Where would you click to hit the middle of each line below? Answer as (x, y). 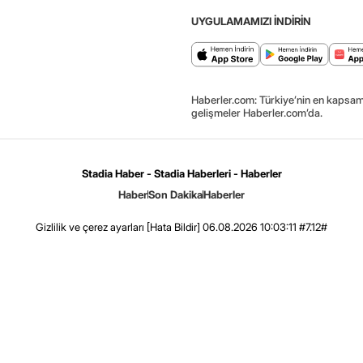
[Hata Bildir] (173, 227)
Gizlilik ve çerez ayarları (90, 227)
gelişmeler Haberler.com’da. (257, 113)
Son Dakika (175, 194)
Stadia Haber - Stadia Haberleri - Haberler (181, 173)
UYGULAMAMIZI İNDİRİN (251, 21)
